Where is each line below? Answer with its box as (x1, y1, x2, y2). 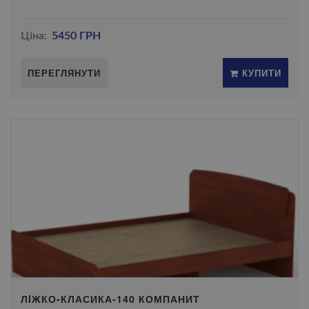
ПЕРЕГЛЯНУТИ (28, 66, 101, 79)
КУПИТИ (239, 66, 281, 79)
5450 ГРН (52, 30, 101, 41)
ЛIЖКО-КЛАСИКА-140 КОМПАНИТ (21, 292, 200, 306)
